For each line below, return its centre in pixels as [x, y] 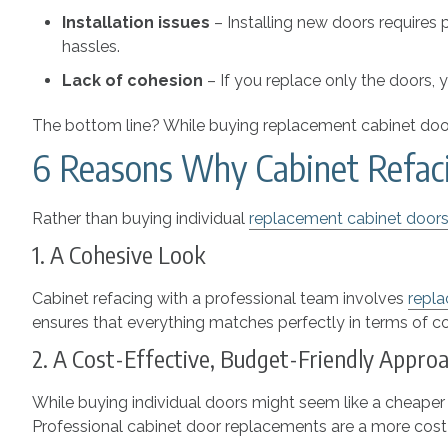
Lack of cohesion [134, 80]
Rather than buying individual [140, 218]
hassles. [93, 46]
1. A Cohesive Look [118, 253]
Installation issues [138, 22]
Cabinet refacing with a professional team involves [220, 298]
